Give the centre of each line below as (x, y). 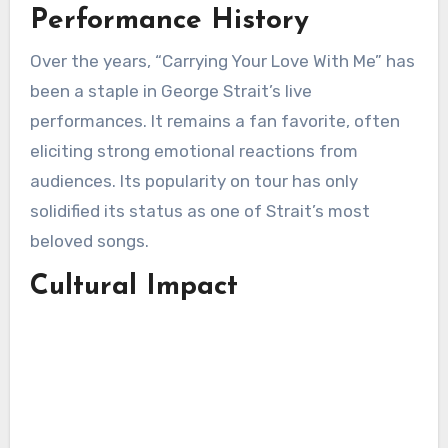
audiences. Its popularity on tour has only (193, 180)
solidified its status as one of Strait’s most (199, 210)
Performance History (169, 21)
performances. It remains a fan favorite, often (214, 120)
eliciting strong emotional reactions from (193, 150)
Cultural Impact (133, 286)
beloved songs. (89, 240)
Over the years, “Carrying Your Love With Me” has (222, 60)
